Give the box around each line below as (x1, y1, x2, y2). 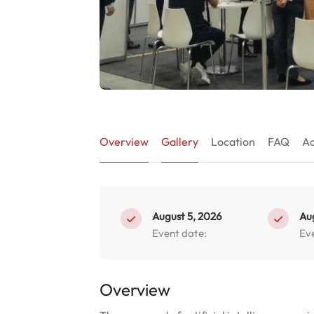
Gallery (161, 135, 198, 149)
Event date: (152, 226, 207, 240)
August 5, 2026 (152, 210, 221, 223)
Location (211, 135, 255, 149)
